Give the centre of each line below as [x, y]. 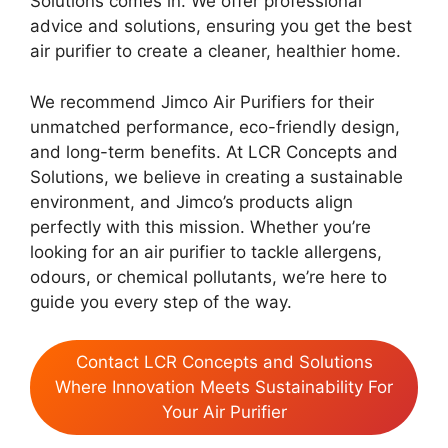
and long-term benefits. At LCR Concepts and [214, 151]
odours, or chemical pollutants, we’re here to [208, 276]
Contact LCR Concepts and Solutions [224, 362]
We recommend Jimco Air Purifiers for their [202, 101]
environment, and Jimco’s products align [191, 201]
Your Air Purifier [224, 412]
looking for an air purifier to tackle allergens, [206, 251]
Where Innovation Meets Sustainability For [224, 387]
